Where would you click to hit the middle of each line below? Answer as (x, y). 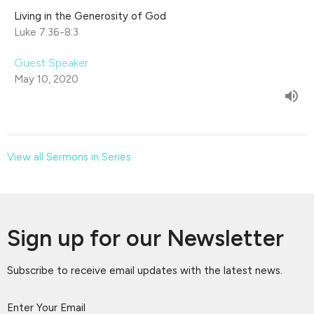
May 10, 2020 (46, 80)
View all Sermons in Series (69, 157)
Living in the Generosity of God (90, 16)
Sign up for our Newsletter (145, 239)
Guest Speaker (51, 63)
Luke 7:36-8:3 (46, 33)
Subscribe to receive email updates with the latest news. (145, 271)
